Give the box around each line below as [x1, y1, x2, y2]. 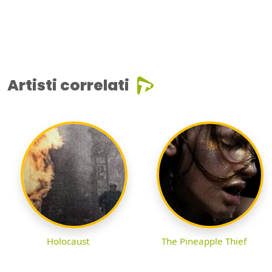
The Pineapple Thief [161, 234, 246, 247]
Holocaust [47, 234, 89, 247]
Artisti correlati [7, 74, 129, 96]
